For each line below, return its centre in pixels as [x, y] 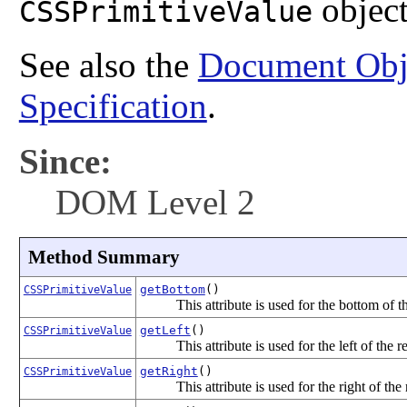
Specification [113, 105]
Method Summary [104, 257]
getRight [169, 371]
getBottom [172, 289]
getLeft [165, 330]
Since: [65, 161]
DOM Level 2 [155, 202]
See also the [108, 65]
